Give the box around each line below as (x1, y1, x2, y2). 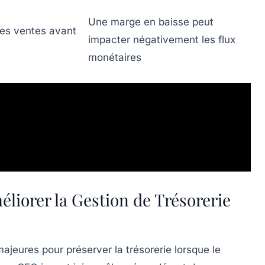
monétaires (88, 51, 141, 64)
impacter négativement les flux (88, 34, 235, 46)
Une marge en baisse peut (88, 16, 214, 28)
